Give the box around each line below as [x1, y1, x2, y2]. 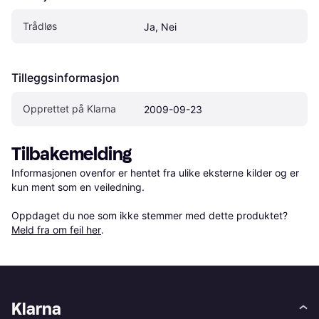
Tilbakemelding [11, 143, 132, 166]
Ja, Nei [144, 21, 177, 33]
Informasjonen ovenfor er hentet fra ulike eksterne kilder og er [11, 167, 299, 179]
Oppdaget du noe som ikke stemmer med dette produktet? [11, 209, 291, 222]
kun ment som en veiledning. [11, 181, 145, 194]
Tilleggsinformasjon [11, 70, 120, 85]
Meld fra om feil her [11, 224, 101, 236]
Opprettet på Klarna [23, 103, 116, 115]
